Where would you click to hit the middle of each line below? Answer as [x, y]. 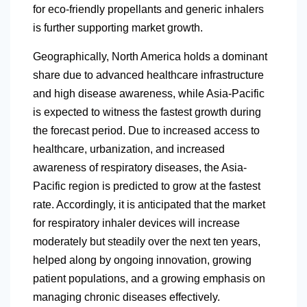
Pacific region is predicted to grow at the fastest [147, 186]
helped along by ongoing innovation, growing [142, 260]
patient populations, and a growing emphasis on [149, 279]
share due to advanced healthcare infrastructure [148, 75]
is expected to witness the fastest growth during [147, 112]
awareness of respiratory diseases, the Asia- [140, 168]
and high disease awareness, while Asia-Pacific [149, 94]
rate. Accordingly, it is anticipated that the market [149, 205]
